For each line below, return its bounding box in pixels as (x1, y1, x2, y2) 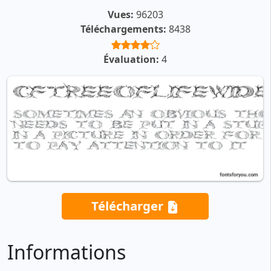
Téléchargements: (80, 22, 166, 36)
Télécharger (91, 197, 166, 215)
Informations (7, 239, 126, 266)
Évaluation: (103, 53, 159, 67)
